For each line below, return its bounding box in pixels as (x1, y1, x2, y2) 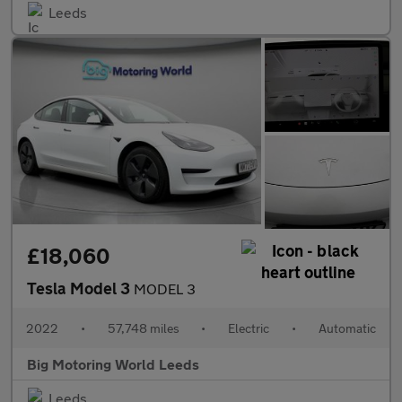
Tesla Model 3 (27, 278, 134, 299)
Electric (228, 320, 270, 336)
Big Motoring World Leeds (27, 355, 199, 373)
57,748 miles (107, 320, 179, 336)
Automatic (318, 320, 376, 336)
